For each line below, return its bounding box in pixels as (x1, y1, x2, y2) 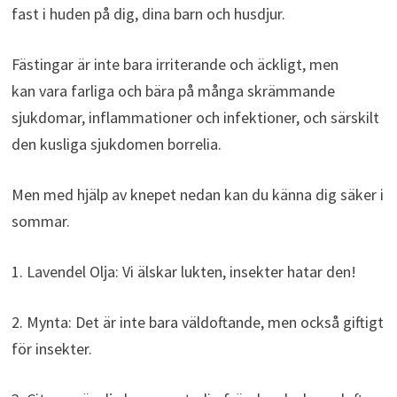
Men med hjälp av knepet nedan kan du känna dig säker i (11, 184, 384, 206)
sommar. (11, 211, 70, 232)
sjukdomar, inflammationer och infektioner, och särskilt (11, 107, 379, 128)
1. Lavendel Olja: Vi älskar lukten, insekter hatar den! (11, 261, 356, 283)
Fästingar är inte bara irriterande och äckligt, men (11, 54, 339, 75)
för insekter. (11, 339, 92, 360)
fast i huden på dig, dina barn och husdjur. (11, 4, 285, 25)
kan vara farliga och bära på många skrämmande (11, 81, 335, 102)
